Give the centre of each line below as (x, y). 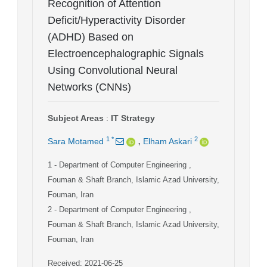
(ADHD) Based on (91, 37)
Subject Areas (76, 118)
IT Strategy (133, 118)
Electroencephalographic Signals (126, 53)
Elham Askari (167, 141)
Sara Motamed (76, 141)
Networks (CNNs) (89, 87)
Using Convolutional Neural (113, 70)
